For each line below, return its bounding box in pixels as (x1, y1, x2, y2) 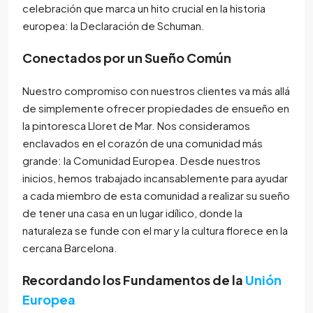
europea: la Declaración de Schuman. (22, 18, 205, 32)
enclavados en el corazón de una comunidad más (22, 136, 263, 150)
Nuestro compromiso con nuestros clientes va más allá (22, 83, 290, 97)
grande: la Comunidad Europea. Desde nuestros (22, 153, 261, 167)
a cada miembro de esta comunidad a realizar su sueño (22, 188, 290, 202)
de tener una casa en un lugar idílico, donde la (22, 205, 242, 219)
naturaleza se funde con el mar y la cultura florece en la (22, 223, 288, 237)
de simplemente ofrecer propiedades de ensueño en (22, 101, 289, 115)
